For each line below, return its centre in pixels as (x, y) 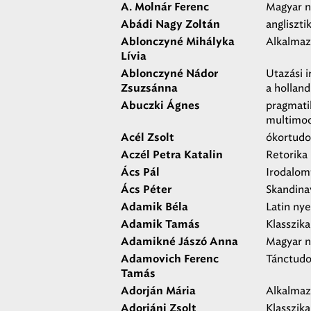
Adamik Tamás (160, 225)
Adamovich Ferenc (170, 259)
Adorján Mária (158, 291)
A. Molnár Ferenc (165, 7)
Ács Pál (140, 173)
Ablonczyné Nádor (169, 74)
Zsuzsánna (149, 89)
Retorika (287, 155)
